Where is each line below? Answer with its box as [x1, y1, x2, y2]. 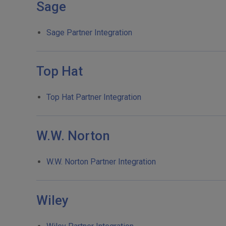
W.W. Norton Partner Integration [46, 157, 156, 166]
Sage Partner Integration [46, 28, 132, 37]
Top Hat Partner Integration [46, 92, 141, 102]
